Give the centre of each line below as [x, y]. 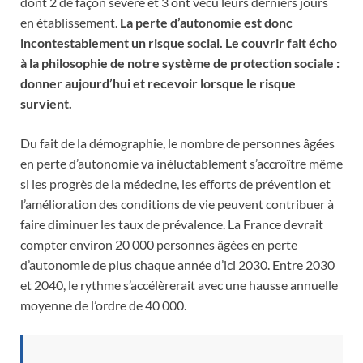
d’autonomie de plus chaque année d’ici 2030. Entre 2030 [177, 264]
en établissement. [70, 22]
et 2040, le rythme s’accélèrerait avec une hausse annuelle [179, 284]
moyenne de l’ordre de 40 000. [103, 305]
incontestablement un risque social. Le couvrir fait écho [179, 42]
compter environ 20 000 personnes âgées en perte [159, 244]
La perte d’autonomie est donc [206, 22]
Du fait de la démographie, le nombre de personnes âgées [177, 143]
